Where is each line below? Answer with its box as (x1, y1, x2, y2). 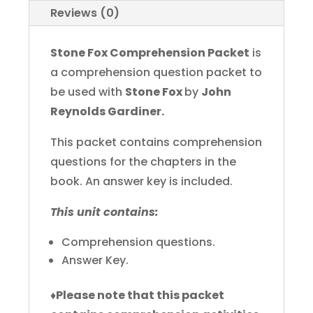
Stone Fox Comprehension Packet (50, 45, 249, 61)
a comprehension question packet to (50, 64, 262, 81)
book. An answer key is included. (50, 173, 233, 190)
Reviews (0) (50, 5, 119, 22)
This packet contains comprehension (50, 134, 262, 151)
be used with (50, 84, 125, 101)
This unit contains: (50, 204, 159, 221)
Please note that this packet (55, 287, 224, 304)
